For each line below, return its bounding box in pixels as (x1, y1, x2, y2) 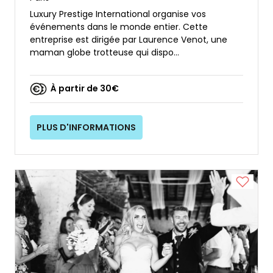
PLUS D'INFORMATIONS (37, 121, 136, 133)
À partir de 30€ (51, 82, 119, 95)
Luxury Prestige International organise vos (30, 7, 206, 20)
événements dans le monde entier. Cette (30, 20, 208, 33)
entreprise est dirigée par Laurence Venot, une (30, 33, 227, 46)
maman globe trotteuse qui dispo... (30, 46, 179, 58)
